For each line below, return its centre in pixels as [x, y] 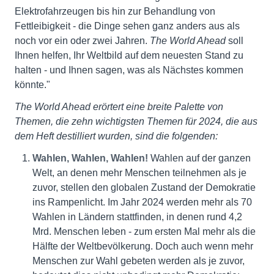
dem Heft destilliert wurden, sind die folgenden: [116, 136]
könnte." [32, 85]
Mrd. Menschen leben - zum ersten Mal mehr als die [144, 231]
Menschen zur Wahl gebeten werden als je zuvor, [138, 261]
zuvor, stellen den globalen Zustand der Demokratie [144, 187]
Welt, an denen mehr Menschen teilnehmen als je [139, 173]
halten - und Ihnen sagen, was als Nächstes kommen [129, 70]
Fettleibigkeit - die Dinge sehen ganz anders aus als [127, 26]
